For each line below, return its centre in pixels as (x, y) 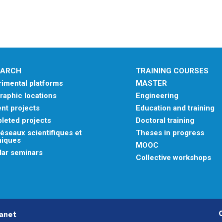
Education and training (175, 108)
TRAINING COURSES (172, 71)
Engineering (157, 96)
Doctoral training (165, 120)
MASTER (151, 83)
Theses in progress (170, 133)
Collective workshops (173, 158)
